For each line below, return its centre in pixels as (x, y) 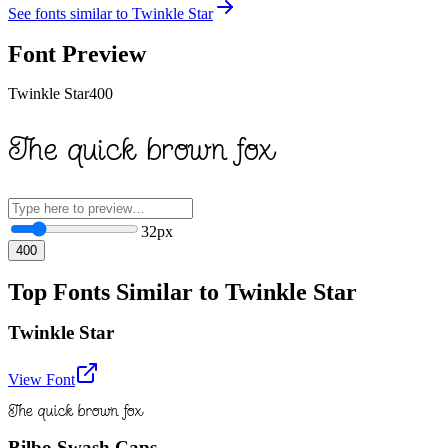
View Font (41, 380)
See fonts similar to (70, 13)
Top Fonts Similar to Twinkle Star (182, 292)
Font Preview (77, 53)
